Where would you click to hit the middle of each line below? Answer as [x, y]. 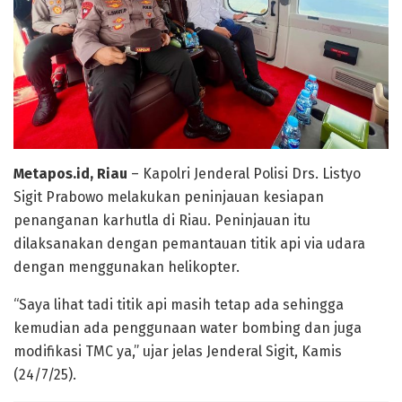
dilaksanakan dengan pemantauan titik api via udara [189, 244]
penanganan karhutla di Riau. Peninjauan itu [162, 221]
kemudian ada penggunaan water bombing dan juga [188, 328]
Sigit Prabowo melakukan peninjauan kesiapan [169, 197]
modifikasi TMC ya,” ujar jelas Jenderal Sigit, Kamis [178, 352]
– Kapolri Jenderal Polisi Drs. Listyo [244, 174]
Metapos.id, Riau [70, 174]
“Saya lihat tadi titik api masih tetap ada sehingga [179, 305]
